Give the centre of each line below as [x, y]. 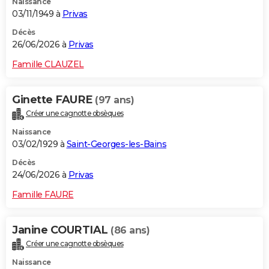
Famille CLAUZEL [48, 65]
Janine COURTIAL [61, 230]
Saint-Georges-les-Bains [116, 144]
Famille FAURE [43, 195]
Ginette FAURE [53, 100]
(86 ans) [130, 231]
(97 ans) [114, 100]
